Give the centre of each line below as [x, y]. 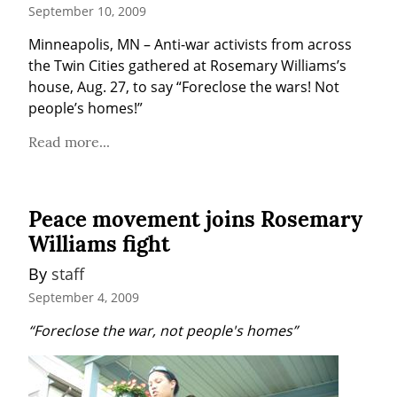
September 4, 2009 [84, 298]
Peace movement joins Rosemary [195, 219]
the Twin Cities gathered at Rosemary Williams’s [187, 65]
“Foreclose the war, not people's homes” [163, 331]
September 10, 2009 [87, 11]
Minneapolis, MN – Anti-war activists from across [190, 44]
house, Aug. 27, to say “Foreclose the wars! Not [184, 86]
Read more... [69, 141]
